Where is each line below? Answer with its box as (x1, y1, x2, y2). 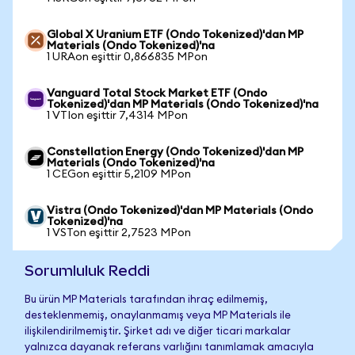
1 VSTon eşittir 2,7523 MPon (47, 227, 191, 239)
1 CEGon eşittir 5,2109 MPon (47, 169, 191, 180)
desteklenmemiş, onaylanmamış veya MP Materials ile (25, 311, 291, 321)
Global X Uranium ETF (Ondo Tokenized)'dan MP (47, 29, 303, 40)
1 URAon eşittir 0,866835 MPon (47, 52, 208, 63)
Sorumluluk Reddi (25, 262, 150, 279)
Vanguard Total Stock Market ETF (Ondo (47, 88, 267, 99)
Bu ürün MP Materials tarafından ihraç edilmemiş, (25, 295, 268, 305)
